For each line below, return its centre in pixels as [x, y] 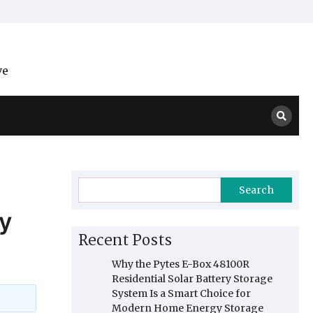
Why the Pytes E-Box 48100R [181, 264]
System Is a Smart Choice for [181, 293]
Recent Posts [125, 241]
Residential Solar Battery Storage [192, 279]
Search [256, 190]
